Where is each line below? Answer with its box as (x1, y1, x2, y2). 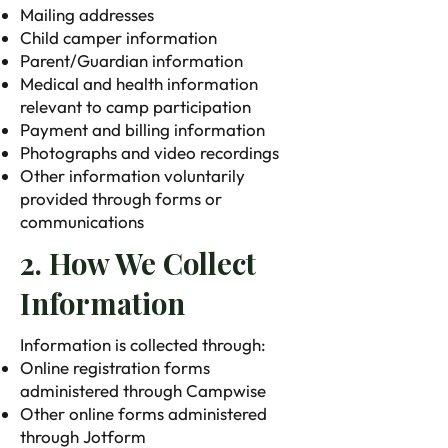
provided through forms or (20, 188, 222, 209)
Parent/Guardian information (20, 50, 243, 71)
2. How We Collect (20, 244, 256, 282)
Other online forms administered (20, 403, 267, 424)
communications (20, 211, 144, 232)
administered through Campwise (20, 380, 266, 401)
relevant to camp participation (20, 96, 251, 117)
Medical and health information (20, 73, 258, 94)
